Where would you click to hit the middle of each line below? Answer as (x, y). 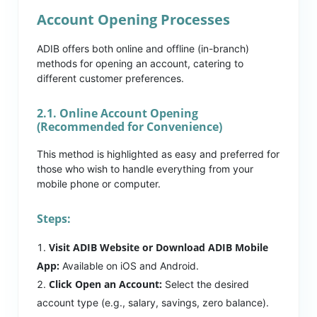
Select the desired (206, 284)
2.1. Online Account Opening (118, 114)
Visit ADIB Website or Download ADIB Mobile (159, 248)
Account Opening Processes (134, 20)
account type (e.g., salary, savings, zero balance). (153, 303)
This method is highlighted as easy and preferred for (158, 154)
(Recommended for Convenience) (130, 127)
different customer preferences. (111, 79)
